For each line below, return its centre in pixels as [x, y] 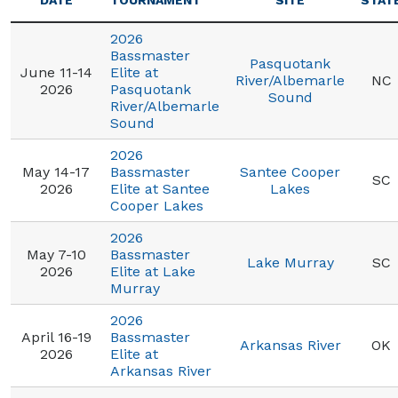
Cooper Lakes [157, 206]
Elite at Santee [160, 189]
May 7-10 [56, 255]
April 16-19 [56, 337]
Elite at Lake [153, 271]
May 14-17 [56, 172]
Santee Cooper [290, 172]
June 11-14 [56, 72]
